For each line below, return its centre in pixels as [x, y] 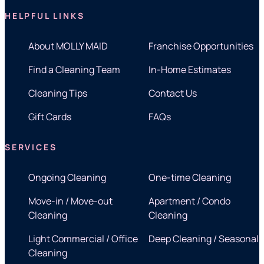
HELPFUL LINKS [45, 16]
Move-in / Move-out [70, 201]
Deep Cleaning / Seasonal [204, 239]
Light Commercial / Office [83, 239]
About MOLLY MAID [68, 46]
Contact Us [173, 93]
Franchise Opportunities [201, 46]
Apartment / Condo [189, 201]
